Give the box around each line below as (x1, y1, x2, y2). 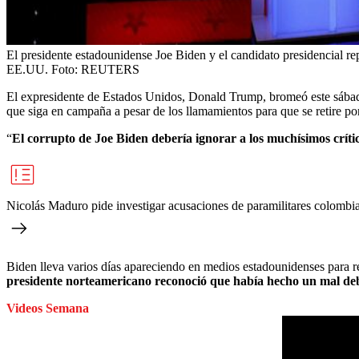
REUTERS (81, 63, 139, 76)
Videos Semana (6, 301, 89, 315)
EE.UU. (6, 63, 48, 76)
